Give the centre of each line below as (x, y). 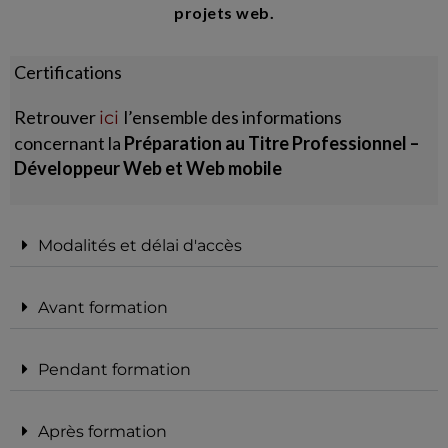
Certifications (68, 72)
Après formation (102, 432)
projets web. (224, 12)
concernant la (69, 143)
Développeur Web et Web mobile (148, 168)
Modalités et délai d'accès (140, 246)
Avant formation (103, 308)
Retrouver (55, 117)
